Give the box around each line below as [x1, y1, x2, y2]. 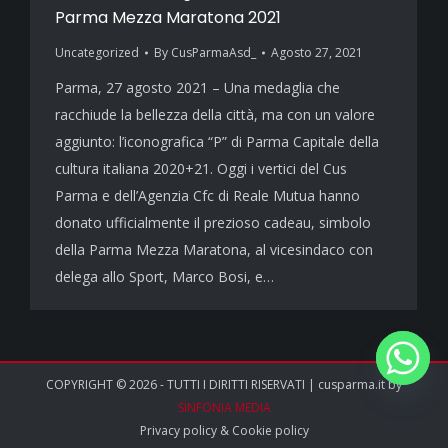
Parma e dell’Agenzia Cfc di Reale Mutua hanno [55, 186, 360, 206]
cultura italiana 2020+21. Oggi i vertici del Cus [55, 159, 347, 179]
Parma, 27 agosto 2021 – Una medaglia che [55, 78, 340, 98]
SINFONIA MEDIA [177, 399, 271, 417]
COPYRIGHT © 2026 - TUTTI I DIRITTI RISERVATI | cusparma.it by [46, 376, 402, 394]
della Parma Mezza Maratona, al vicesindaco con [55, 240, 373, 260]
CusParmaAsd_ [171, 44, 256, 62]
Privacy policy [139, 422, 217, 440]
